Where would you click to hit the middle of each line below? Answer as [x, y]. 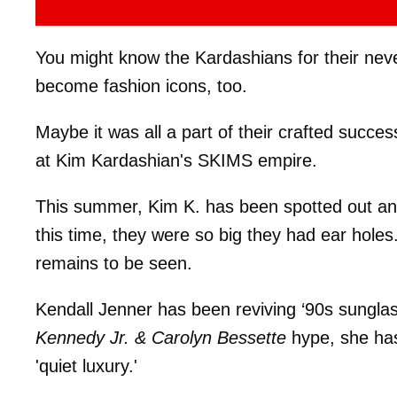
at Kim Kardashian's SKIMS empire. [176, 160]
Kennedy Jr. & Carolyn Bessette [161, 337]
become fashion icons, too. [141, 86]
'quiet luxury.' [86, 366]
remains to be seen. [114, 263]
